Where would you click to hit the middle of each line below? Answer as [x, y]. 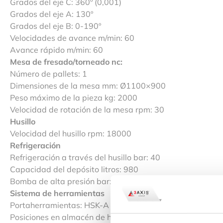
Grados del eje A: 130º [52, 14]
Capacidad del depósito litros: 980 [74, 169]
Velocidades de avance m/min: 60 [72, 38]
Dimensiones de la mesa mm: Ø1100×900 [88, 85]
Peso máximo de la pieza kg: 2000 [74, 97]
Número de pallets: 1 [49, 73]
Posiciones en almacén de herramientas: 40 [90, 217]
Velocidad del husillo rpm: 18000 [71, 133]
